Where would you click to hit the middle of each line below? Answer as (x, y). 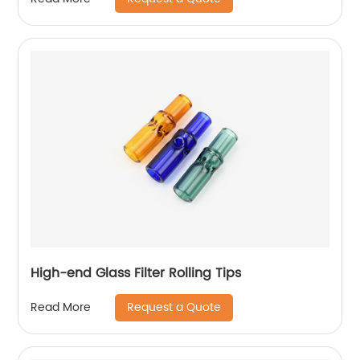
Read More (61, 308)
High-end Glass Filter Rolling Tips (136, 273)
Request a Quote (174, 307)
